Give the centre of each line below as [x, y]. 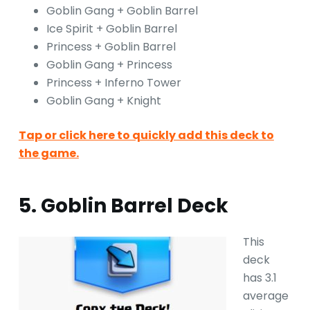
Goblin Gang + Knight [103, 100]
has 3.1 [259, 277]
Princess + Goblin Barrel [111, 46]
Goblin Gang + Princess [109, 64]
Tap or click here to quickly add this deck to [146, 135]
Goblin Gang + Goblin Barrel [122, 10]
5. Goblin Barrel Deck [123, 206]
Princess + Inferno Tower [113, 82]
